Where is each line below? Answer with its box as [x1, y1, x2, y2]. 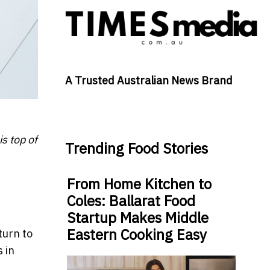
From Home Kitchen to [66, 174, 212, 194]
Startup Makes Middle [66, 208, 209, 228]
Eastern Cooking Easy [66, 225, 207, 245]
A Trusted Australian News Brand [64, 74, 233, 88]
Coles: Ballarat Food [66, 191, 195, 211]
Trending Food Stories [64, 139, 208, 159]
